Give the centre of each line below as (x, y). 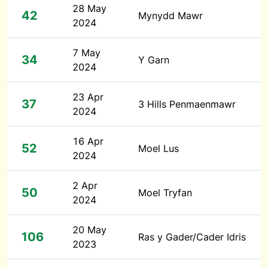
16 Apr (88, 141)
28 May (89, 8)
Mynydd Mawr (170, 16)
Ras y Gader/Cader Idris (192, 237)
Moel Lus (159, 148)
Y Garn (154, 60)
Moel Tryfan (165, 193)
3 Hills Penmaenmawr (187, 104)
